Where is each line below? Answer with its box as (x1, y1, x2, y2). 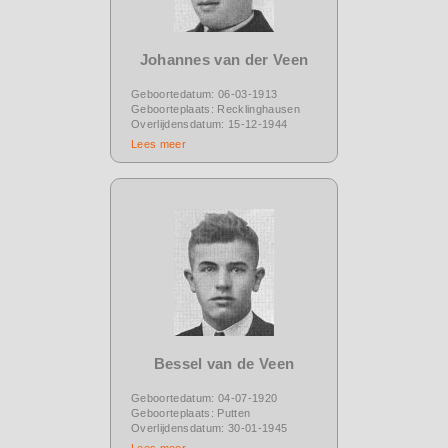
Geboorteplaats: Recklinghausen (131, 102, 300, 115)
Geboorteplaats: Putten (131, 406, 251, 419)
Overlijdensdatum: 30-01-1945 (131, 421, 288, 434)
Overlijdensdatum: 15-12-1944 (131, 117, 288, 130)
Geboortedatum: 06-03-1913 (131, 87, 278, 100)
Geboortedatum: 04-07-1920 (131, 391, 278, 404)
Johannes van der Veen (139, 50, 309, 68)
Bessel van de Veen (153, 354, 295, 372)
